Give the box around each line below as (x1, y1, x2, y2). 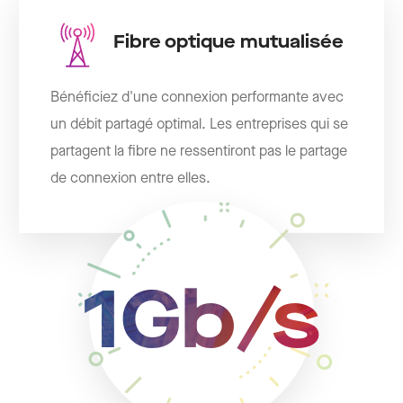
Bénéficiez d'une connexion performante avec (50, 89, 345, 107)
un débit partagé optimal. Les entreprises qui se (50, 116, 349, 134)
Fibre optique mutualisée (113, 31, 345, 54)
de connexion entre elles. (50, 170, 211, 188)
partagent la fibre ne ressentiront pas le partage (50, 143, 348, 161)
